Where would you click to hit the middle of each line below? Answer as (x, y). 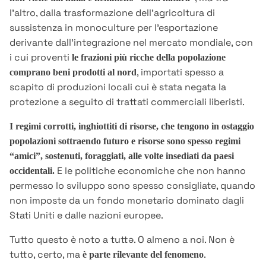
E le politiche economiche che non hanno (150, 171)
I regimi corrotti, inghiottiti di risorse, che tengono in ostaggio (132, 126)
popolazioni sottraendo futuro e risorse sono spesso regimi (125, 141)
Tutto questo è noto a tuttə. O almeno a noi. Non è (122, 240)
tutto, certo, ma (46, 255)
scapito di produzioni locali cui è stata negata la (118, 87)
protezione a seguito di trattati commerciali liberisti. (127, 102)
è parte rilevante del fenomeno (143, 255)
